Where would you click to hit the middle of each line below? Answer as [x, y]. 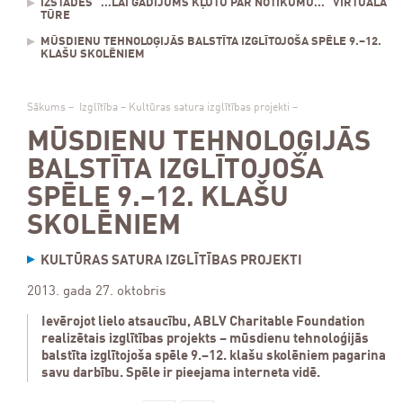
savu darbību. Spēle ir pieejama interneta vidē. [181, 374]
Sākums [46, 108]
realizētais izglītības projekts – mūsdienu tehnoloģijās [205, 340]
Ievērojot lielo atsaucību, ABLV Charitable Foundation [203, 322]
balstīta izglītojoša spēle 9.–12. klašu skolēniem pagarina [214, 357]
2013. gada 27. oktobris [96, 292]
